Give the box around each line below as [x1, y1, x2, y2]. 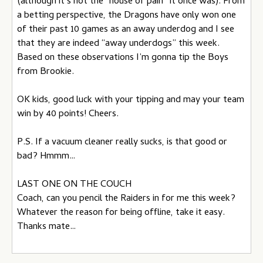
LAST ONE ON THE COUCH [17, 177, 131, 193]
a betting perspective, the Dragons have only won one [17, 8, 236, 23]
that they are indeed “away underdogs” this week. [17, 36, 220, 52]
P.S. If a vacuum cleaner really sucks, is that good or [17, 135, 227, 150]
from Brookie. [17, 65, 74, 80]
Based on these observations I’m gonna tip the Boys [17, 50, 228, 66]
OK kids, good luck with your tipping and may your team [17, 93, 244, 108]
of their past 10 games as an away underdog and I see [17, 22, 234, 38]
